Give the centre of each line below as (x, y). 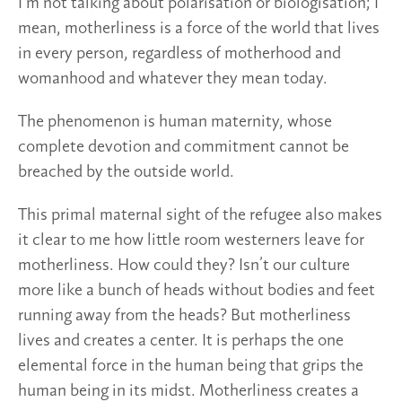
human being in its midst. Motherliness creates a (188, 391)
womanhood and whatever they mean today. (173, 79)
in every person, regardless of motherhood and (179, 53)
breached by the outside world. (126, 172)
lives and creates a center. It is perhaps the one (181, 341)
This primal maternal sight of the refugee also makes (200, 215)
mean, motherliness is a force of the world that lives (199, 28)
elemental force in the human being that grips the (191, 366)
